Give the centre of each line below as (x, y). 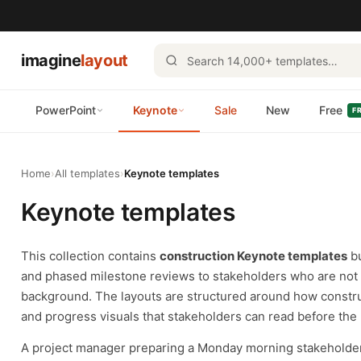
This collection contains (90, 256)
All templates (87, 173)
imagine (51, 60)
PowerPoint (66, 110)
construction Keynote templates (253, 256)
